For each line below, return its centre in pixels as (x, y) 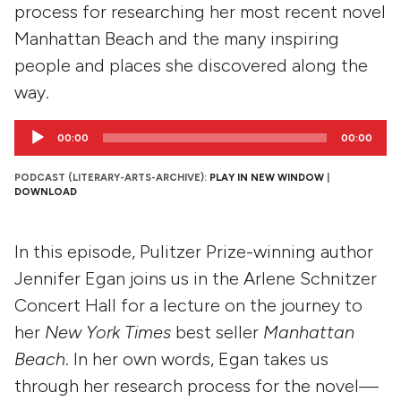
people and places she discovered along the (191, 65)
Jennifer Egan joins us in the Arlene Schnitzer (196, 278)
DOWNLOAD (46, 192)
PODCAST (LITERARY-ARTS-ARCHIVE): (112, 177)
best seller (219, 332)
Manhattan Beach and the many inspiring (177, 38)
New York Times (110, 332)
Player (33, 151)
